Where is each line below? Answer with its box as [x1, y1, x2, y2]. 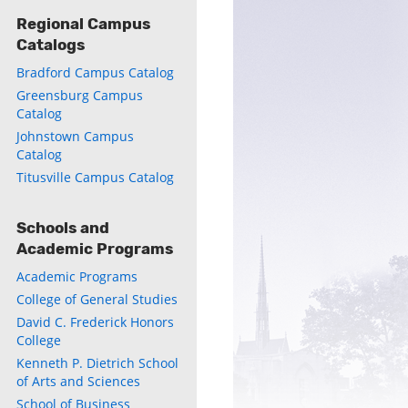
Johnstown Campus [16, 127, 134, 145]
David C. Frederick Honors [16, 313, 174, 331]
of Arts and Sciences [16, 372, 140, 390]
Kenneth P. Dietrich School [16, 354, 178, 372]
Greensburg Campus [16, 87, 143, 104]
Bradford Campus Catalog [16, 64, 174, 81]
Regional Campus [16, 15, 150, 33]
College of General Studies [16, 291, 178, 308]
